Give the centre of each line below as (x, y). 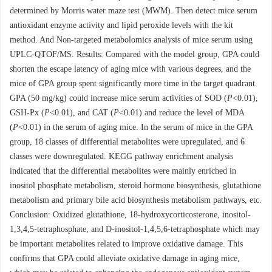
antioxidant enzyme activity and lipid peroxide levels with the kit (121, 25)
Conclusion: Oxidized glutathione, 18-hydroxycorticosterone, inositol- (130, 215)
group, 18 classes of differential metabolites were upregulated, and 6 (127, 142)
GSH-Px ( (27, 113)
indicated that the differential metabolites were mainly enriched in (123, 171)
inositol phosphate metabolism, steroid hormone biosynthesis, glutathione (135, 185)
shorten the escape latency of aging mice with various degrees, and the (130, 69)
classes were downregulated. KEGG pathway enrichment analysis (121, 156)
